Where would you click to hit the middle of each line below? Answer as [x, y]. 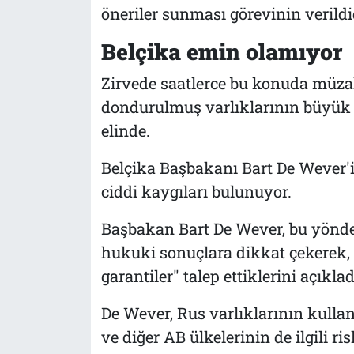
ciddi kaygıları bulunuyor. [196, 192]
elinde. [125, 131]
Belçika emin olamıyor [221, 51]
